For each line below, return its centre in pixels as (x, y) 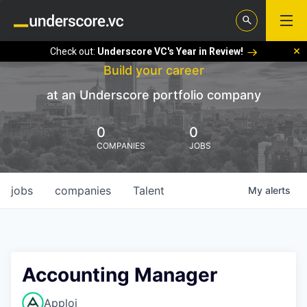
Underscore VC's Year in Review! (170, 51)
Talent (149, 191)
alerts (278, 190)
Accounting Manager (120, 275)
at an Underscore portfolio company (153, 95)
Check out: (73, 51)
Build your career (153, 70)
